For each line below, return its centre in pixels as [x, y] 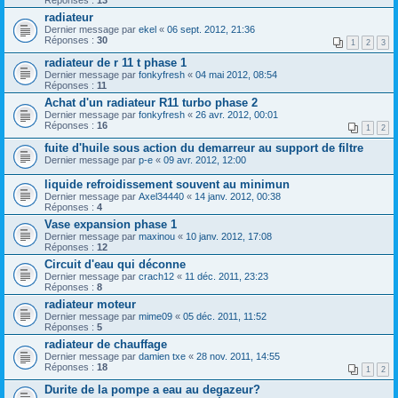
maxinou [157, 236]
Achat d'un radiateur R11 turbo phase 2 [151, 102]
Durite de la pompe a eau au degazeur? [152, 389]
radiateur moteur [90, 304]
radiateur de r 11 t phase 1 [115, 62]
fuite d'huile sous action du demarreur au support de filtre [204, 147]
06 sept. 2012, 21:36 [211, 29]
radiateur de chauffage [106, 344]
